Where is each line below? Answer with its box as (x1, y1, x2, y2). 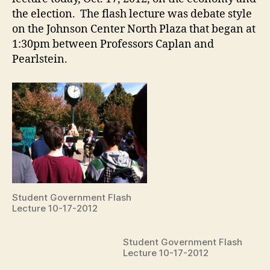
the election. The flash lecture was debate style (12, 7, 252, 22)
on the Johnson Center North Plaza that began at (12, 22, 256, 37)
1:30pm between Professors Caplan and (12, 37, 214, 52)
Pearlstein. (12, 52, 67, 67)
